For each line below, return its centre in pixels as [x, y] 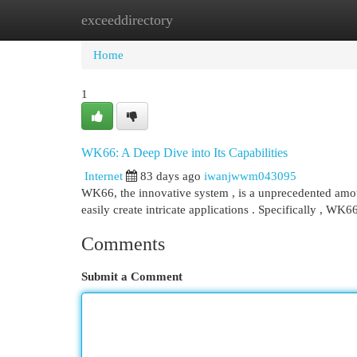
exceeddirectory [127, 20]
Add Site [292, 20]
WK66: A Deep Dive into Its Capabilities [184, 153]
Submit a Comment [132, 276]
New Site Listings [203, 20]
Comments [123, 244]
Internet [104, 176]
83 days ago [171, 176]
